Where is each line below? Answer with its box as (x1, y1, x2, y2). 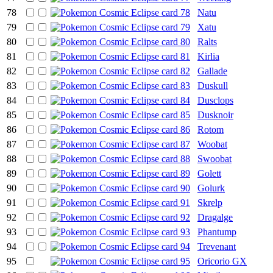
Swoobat (197, 153, 232, 164)
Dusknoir (197, 109, 233, 120)
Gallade (197, 65, 227, 76)
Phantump (197, 226, 236, 237)
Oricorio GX (197, 255, 247, 266)
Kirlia (197, 51, 219, 62)
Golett (197, 168, 221, 179)
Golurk (197, 182, 225, 193)
